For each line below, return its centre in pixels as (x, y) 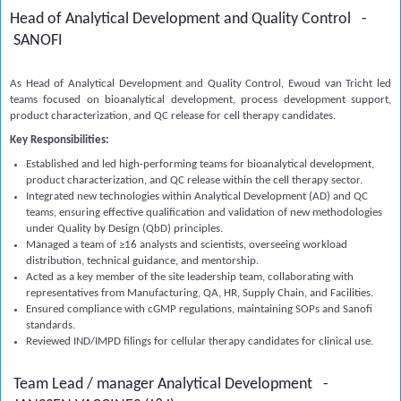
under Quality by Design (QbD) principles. (124, 229)
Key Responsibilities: (60, 140)
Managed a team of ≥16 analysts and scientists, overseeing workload (187, 245)
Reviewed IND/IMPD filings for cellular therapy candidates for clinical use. (200, 341)
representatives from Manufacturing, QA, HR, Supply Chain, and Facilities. (200, 293)
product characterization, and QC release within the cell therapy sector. (194, 180)
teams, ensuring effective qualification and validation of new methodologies (204, 213)
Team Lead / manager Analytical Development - (171, 384)
